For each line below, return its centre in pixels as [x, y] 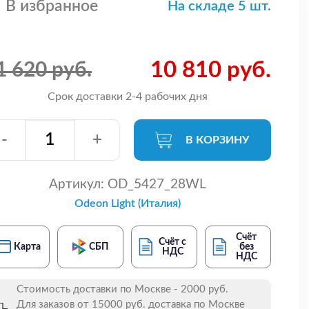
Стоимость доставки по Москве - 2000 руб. [122, 289]
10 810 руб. [211, 70]
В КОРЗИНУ [218, 140]
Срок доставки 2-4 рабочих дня [127, 96]
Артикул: [76, 184]
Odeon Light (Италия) [127, 203]
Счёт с [173, 242]
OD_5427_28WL [155, 184]
